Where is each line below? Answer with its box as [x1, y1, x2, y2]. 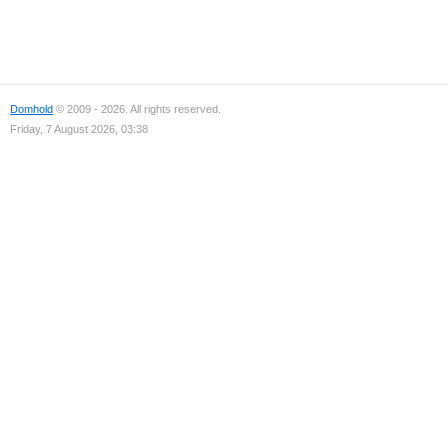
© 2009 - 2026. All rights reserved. [53, 103, 221, 115]
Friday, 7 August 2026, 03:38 [10, 123, 148, 135]
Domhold [10, 103, 53, 115]
